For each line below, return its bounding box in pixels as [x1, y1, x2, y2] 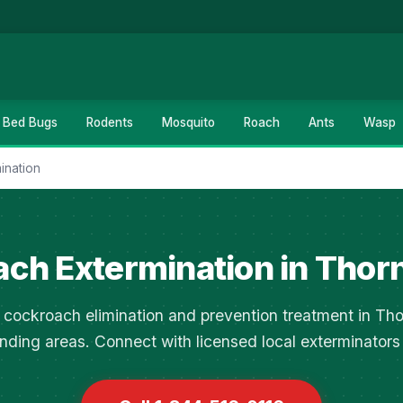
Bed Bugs [3, 115, 58, 130]
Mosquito [162, 115, 215, 130]
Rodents [86, 115, 133, 130]
